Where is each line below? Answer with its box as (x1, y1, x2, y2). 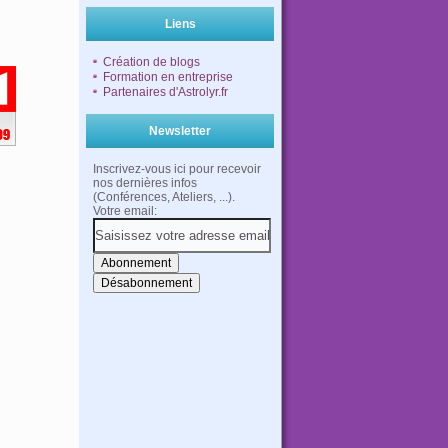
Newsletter (149, 124, 211, 138)
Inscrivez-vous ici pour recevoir (93, 162, 261, 176)
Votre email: (93, 204, 157, 218)
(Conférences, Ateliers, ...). (93, 190, 235, 204)
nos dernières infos (93, 176, 197, 190)
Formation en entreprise (103, 70, 233, 84)
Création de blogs (103, 55, 200, 69)
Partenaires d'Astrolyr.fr (103, 85, 228, 99)
